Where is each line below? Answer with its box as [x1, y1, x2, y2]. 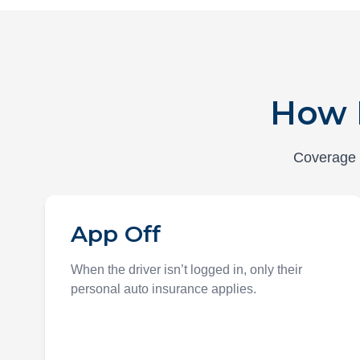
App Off [71, 220, 161, 247]
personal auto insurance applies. [71, 282, 256, 296]
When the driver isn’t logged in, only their [71, 263, 302, 276]
